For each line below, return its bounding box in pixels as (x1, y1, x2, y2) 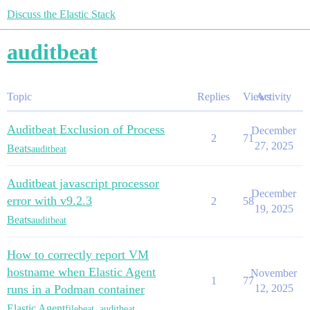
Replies (197, 91, 230, 102)
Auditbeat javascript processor (7, 176, 159, 190)
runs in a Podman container (7, 282, 145, 296)
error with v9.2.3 (7, 194, 92, 208)
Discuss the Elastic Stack (7, 8, 116, 20)
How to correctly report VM (7, 248, 149, 262)
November (250, 267, 297, 279)
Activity (256, 91, 291, 102)
